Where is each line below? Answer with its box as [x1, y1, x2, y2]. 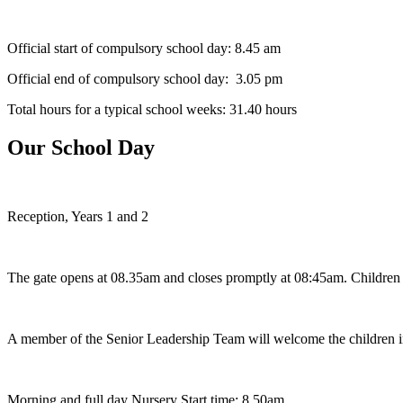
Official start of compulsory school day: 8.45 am [7, 40, 281, 56]
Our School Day [7, 135, 155, 159]
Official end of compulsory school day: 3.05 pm [7, 70, 282, 86]
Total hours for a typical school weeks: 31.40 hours [7, 101, 297, 117]
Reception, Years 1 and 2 [7, 208, 148, 224]
